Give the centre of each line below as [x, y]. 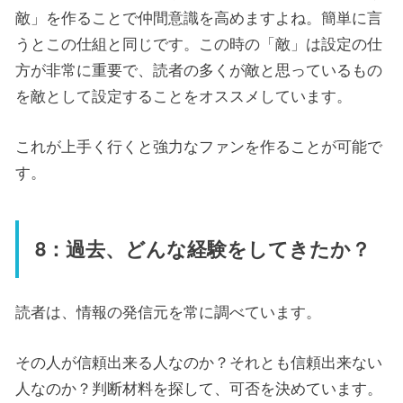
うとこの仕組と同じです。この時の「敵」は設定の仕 [199, 42]
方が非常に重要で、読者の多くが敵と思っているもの [199, 68]
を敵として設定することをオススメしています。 [184, 94]
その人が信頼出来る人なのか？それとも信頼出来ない [199, 361]
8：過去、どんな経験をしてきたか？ [202, 249]
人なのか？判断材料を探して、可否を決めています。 [199, 387]
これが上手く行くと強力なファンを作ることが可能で [199, 146]
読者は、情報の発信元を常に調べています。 [168, 310]
